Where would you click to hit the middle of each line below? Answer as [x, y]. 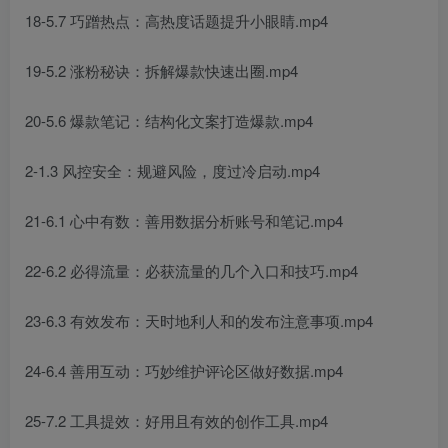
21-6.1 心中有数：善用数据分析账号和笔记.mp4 [184, 221]
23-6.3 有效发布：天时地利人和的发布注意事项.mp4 [199, 321]
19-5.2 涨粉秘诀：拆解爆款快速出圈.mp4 [161, 71]
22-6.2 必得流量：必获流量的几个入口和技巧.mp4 [191, 271]
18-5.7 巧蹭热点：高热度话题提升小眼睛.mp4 [176, 21]
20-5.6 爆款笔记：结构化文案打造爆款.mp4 [169, 121]
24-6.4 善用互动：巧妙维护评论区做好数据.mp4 [184, 371]
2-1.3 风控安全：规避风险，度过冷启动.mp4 [172, 171]
